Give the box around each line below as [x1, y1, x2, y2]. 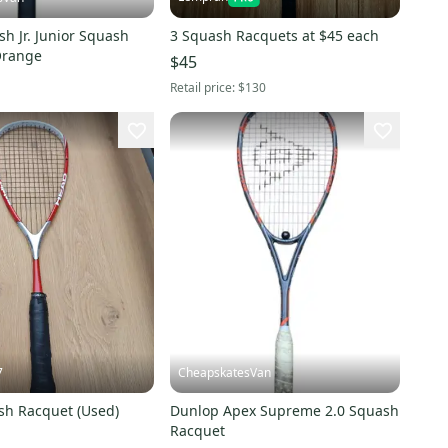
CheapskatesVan [177, 364, 271, 382]
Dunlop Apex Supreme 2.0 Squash [169, 401, 399, 421]
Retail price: [169, 78, 238, 96]
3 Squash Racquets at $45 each [169, 25, 379, 45]
